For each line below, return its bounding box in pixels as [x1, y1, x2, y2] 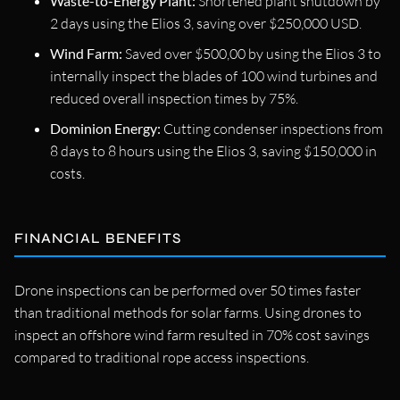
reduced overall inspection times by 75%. [50, 88, 298, 107]
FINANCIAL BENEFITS [14, 229, 181, 246]
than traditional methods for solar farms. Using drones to [14, 303, 362, 321]
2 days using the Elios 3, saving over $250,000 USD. [50, 13, 362, 32]
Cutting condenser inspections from [161, 119, 383, 137]
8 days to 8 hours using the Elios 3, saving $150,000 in [50, 141, 377, 160]
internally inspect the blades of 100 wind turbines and [50, 66, 378, 85]
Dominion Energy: [50, 119, 161, 137]
